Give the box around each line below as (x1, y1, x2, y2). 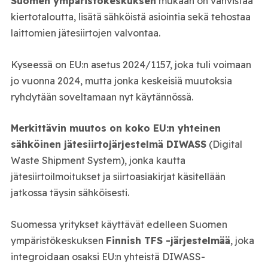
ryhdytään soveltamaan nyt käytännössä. (10, 90, 193, 103)
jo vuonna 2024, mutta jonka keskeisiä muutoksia (10, 74, 232, 87)
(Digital (206, 138, 242, 151)
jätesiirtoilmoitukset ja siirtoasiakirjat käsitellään (10, 170, 226, 183)
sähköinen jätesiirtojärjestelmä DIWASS (10, 138, 206, 151)
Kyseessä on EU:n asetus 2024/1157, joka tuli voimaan (10, 58, 251, 71)
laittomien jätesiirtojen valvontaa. (10, 26, 160, 39)
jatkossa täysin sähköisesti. (10, 187, 129, 199)
